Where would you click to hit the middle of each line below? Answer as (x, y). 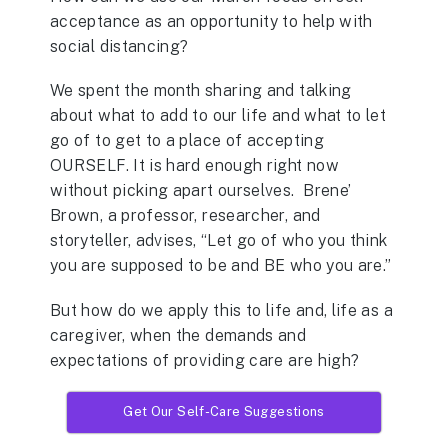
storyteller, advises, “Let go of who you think (219, 241)
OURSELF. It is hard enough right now (194, 166)
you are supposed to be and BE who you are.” (221, 266)
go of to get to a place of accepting (187, 141)
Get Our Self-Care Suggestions (224, 411)
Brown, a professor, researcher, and (185, 216)
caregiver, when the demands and (178, 335)
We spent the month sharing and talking (201, 91)
